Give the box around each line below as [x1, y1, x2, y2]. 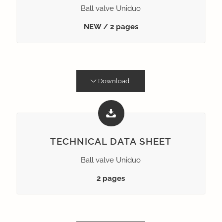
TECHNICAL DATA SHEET [50, 136, 172, 147]
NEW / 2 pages [83, 22, 138, 32]
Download [98, 77, 129, 85]
